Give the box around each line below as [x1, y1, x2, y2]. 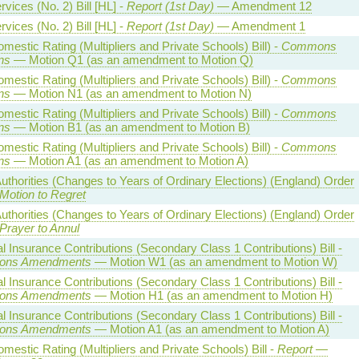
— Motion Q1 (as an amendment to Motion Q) [10, 53, 253, 67]
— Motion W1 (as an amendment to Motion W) [91, 255, 337, 268]
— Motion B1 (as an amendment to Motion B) [10, 120, 250, 134]
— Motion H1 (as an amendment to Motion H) [91, 288, 333, 302]
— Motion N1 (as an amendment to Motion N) [10, 87, 252, 100]
